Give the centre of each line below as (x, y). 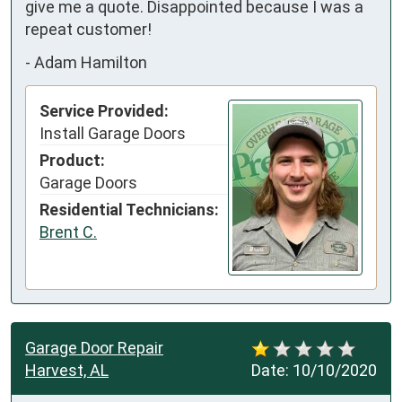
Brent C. (68, 232)
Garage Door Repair (94, 348)
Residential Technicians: (129, 209)
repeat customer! (88, 29)
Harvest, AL (67, 371)
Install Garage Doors (113, 133)
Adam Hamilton (91, 62)
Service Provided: (104, 110)
